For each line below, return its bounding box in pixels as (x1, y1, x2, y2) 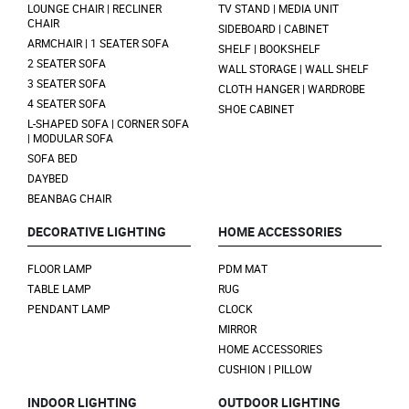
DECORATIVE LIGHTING (27, 223, 166, 241)
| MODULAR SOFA (27, 131, 113, 146)
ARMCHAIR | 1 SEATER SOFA (27, 36, 169, 51)
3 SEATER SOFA (27, 76, 106, 91)
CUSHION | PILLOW (218, 362, 312, 377)
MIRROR (218, 321, 257, 337)
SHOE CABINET (218, 101, 294, 117)
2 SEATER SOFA (27, 56, 106, 71)
